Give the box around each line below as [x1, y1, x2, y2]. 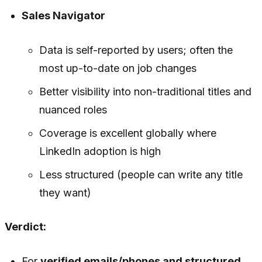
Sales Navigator [22, 9, 106, 22]
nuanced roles [39, 103, 107, 116]
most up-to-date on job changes [39, 61, 196, 74]
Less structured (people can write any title [39, 168, 243, 181]
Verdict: [5, 220, 46, 233]
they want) [39, 186, 91, 199]
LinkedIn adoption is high [39, 144, 161, 157]
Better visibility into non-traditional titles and [39, 85, 251, 98]
